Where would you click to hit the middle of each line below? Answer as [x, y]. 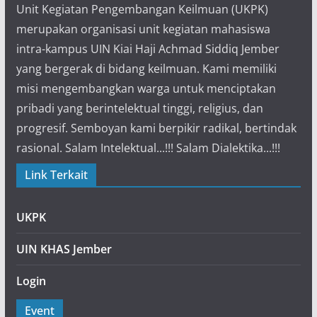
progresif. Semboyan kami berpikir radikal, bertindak [156, 128]
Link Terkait [56, 174]
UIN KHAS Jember [64, 249]
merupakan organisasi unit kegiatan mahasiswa [143, 29]
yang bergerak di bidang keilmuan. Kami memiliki [146, 68]
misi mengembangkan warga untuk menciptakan [146, 88]
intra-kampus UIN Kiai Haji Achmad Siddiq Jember [148, 48]
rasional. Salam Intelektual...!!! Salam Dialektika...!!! [148, 148]
